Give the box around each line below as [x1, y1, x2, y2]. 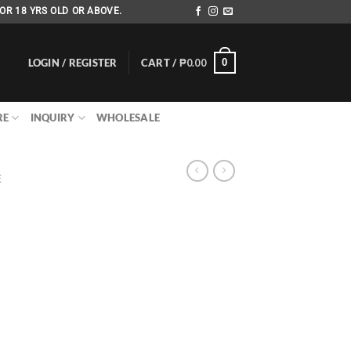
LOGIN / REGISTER [27, 56, 118, 69]
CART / [140, 56, 179, 69]
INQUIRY [30, 111, 75, 124]
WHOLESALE [96, 111, 161, 124]
